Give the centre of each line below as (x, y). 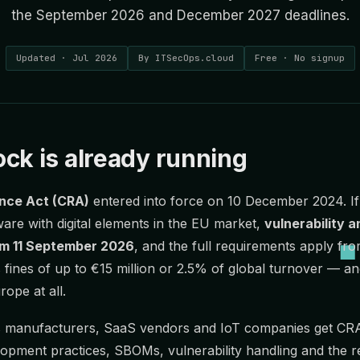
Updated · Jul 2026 (66, 58)
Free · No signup (299, 58)
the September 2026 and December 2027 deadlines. (180, 15)
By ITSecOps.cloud (186, 58)
